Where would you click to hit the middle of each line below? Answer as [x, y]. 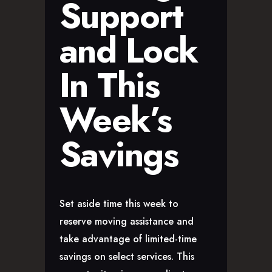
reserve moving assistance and [127, 221]
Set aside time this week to [119, 203]
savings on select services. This [127, 256]
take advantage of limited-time [128, 239]
